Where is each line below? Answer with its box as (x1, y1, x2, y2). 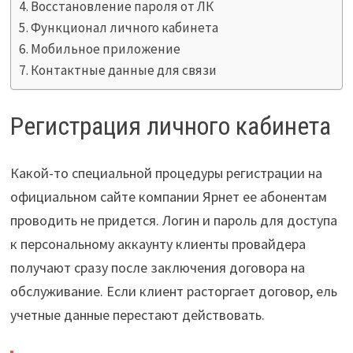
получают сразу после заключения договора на (9, 258, 305, 277)
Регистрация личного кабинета (9, 110, 331, 141)
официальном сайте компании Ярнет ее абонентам (9, 188, 327, 206)
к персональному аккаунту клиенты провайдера (9, 235, 306, 254)
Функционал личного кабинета (31, 19, 219, 37)
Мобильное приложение (31, 40, 181, 58)
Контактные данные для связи (31, 61, 217, 80)
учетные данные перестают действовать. (9, 306, 265, 325)
